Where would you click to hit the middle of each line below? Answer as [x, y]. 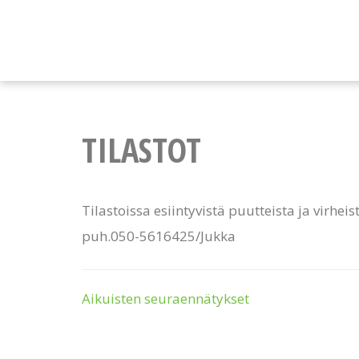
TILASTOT [141, 149]
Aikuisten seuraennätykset [165, 298]
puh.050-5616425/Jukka [159, 236]
